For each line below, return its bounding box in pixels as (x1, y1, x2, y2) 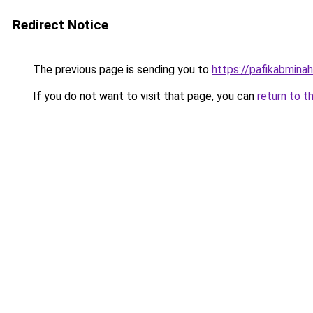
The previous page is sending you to (30, 63, 212, 76)
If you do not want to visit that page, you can (30, 89, 257, 103)
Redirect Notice (13, 17, 108, 33)
